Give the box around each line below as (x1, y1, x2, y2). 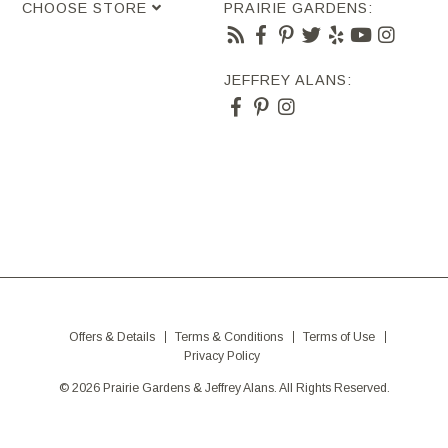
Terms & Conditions (174, 329, 283, 344)
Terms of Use (302, 329, 375, 344)
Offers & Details (68, 329, 155, 344)
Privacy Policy (184, 349, 260, 364)
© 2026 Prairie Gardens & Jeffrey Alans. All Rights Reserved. (58, 380, 390, 395)
